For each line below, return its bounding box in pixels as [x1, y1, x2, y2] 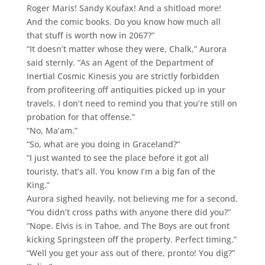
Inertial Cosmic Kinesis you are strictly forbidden [26, 70, 219, 82]
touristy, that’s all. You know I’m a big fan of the [26, 165, 215, 177]
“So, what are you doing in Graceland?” [26, 138, 180, 150]
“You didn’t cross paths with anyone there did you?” [26, 206, 231, 218]
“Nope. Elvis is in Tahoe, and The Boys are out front [26, 219, 230, 231]
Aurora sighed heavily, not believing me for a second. [26, 192, 238, 204]
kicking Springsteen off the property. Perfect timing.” [26, 233, 237, 245]
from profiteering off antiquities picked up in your [26, 83, 225, 95]
